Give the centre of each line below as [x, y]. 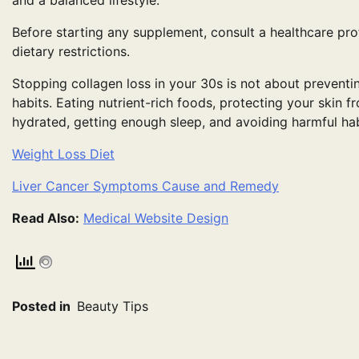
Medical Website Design [156, 218]
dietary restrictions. [71, 52]
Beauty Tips [113, 307]
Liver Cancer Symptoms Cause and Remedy [145, 186]
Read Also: [46, 218]
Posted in [43, 307]
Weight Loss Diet [63, 154]
